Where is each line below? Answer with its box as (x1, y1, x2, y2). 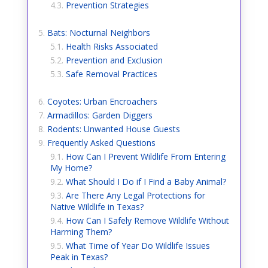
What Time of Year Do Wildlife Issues (65, 239, 210, 251)
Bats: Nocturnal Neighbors (47, 26, 150, 38)
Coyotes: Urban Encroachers (47, 95, 157, 107)
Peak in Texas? (50, 251, 108, 263)
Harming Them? (50, 226, 112, 237)
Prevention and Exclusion (65, 54, 163, 66)
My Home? (50, 162, 92, 173)
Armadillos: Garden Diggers (47, 109, 153, 121)
